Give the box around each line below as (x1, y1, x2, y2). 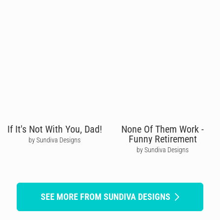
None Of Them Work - (121, 123, 204, 135)
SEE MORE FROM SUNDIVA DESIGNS (41, 191, 170, 202)
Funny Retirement (128, 133, 197, 145)
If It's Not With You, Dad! (7, 123, 102, 135)
